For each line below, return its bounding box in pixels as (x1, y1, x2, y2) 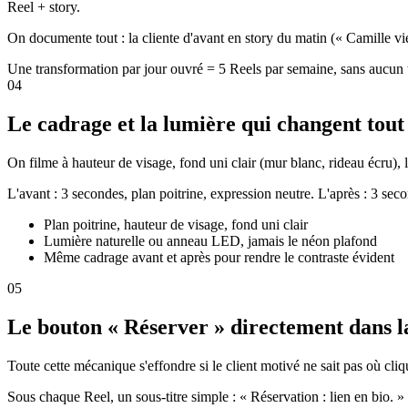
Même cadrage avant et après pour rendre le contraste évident (44, 250, 394, 266)
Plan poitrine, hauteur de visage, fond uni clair (44, 217, 308, 233)
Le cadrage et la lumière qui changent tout (7, 112, 404, 137)
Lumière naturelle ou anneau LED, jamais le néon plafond (44, 233, 377, 250)
